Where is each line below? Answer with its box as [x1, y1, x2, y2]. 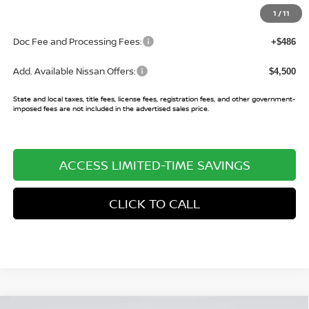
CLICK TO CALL [109, 195, 200, 212]
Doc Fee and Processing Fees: [12, 34, 142, 48]
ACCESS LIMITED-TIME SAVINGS [59, 156, 250, 173]
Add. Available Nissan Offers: [12, 64, 136, 77]
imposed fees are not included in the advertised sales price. [12, 103, 209, 113]
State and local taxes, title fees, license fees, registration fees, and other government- [12, 93, 295, 103]
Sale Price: [12, 2, 60, 15]
